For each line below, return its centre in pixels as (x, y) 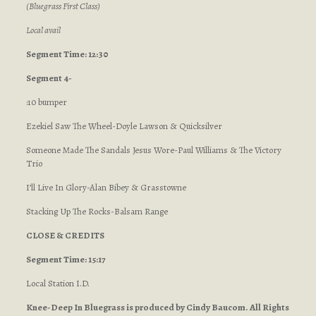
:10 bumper (46, 102)
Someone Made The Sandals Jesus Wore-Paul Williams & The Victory (153, 150)
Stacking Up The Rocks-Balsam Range (97, 211)
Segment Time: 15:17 (66, 259)
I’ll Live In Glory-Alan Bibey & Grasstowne (106, 187)
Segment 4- (49, 78)
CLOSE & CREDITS (65, 235)
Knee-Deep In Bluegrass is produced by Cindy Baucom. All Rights (157, 307)
